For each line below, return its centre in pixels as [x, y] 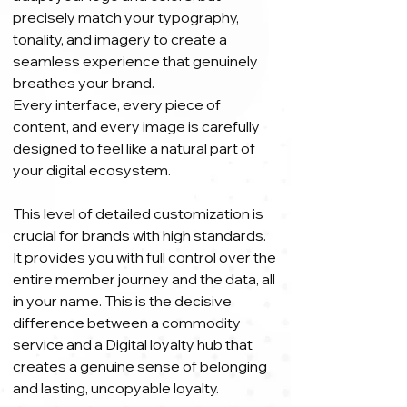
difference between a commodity [127, 323]
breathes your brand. [84, 83]
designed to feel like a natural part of [134, 148]
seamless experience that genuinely [135, 61]
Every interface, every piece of [117, 104]
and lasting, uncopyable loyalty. [116, 388]
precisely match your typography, [126, 17]
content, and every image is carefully [136, 126]
